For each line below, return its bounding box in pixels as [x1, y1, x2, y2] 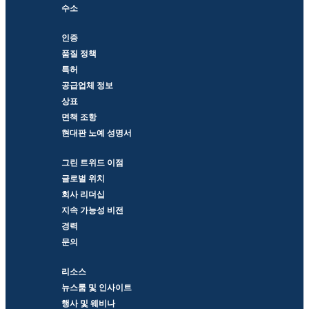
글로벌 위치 [61, 173, 105, 183]
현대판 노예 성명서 [61, 128, 132, 138]
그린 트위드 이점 [61, 157, 123, 168]
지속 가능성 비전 [61, 205, 123, 215]
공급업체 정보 [61, 80, 113, 90]
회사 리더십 [61, 189, 105, 199]
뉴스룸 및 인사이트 [61, 282, 132, 292]
